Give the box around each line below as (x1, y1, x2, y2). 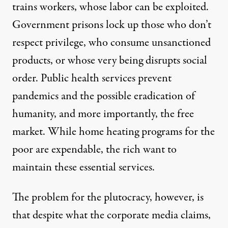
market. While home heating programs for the (12, 123, 215, 140)
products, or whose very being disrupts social (12, 52, 207, 69)
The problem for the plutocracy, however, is (12, 189, 204, 206)
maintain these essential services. (12, 159, 155, 176)
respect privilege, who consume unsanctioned (12, 34, 211, 51)
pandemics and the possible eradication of (12, 88, 195, 104)
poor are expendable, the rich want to (12, 141, 177, 158)
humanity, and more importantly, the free (12, 105, 194, 122)
